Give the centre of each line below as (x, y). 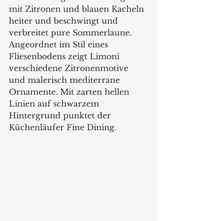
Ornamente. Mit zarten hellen (70, 92)
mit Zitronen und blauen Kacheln (78, 9)
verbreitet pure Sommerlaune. (72, 32)
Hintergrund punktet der (61, 115)
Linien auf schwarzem (55, 103)
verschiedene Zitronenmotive (70, 68)
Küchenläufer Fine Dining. (64, 127)
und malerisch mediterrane (66, 80)
